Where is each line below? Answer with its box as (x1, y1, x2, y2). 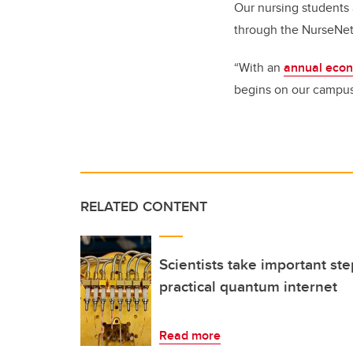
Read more (159, 325, 221, 344)
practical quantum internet (159, 274, 337, 297)
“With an (234, 58, 284, 76)
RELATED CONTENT (80, 195, 207, 217)
